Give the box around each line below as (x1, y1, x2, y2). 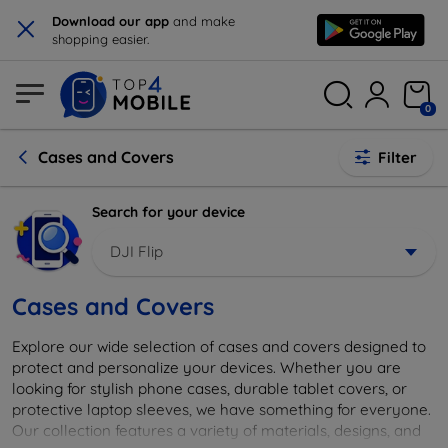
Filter (378, 148, 417, 167)
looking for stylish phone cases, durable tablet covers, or (12, 378, 407, 398)
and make (173, 13, 235, 29)
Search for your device (92, 203, 245, 221)
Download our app (52, 13, 173, 29)
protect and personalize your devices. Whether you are (12, 357, 401, 377)
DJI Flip (110, 241, 163, 261)
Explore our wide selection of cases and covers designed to (12, 336, 426, 356)
